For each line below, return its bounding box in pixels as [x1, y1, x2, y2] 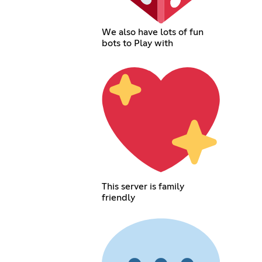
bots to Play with [101, 38, 173, 48]
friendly [101, 193, 135, 203]
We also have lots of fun [101, 27, 204, 37]
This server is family [101, 182, 184, 192]
